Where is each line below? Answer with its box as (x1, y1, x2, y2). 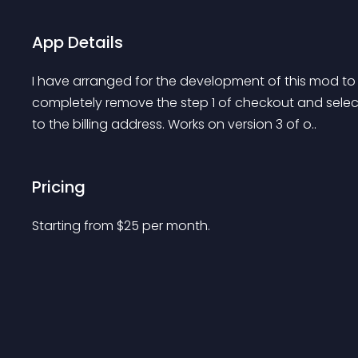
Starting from (32, 217, 117, 235)
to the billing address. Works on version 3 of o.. (32, 115, 316, 133)
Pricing (32, 176, 86, 198)
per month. (142, 217, 210, 235)
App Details (32, 31, 123, 54)
